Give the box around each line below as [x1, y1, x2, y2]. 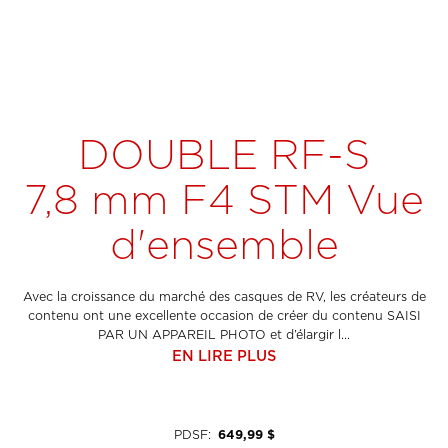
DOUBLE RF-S [78, 132, 370, 178]
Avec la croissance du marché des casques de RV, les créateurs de [22, 290, 426, 304]
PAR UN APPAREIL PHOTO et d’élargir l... [98, 328, 350, 342]
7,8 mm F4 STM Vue [24, 177, 424, 223]
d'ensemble [109, 222, 339, 268]
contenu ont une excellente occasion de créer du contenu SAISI [27, 309, 421, 323]
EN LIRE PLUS [172, 347, 276, 364]
